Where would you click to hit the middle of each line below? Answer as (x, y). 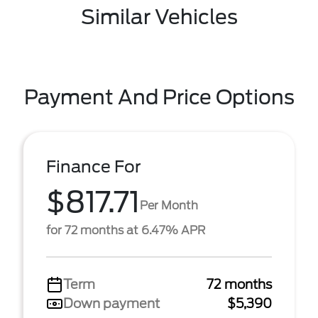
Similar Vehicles (159, 17)
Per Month (169, 205)
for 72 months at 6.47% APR (126, 230)
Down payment (111, 303)
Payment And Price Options (159, 97)
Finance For (94, 167)
